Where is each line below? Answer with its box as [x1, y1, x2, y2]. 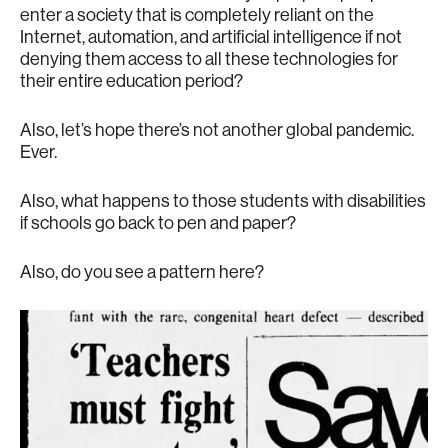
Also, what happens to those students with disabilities [20, 191, 426, 210]
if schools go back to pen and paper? [20, 213, 296, 232]
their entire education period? [20, 71, 243, 90]
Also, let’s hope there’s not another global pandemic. [20, 120, 414, 139]
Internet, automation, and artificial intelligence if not [20, 27, 402, 46]
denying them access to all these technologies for [20, 49, 398, 68]
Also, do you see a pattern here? [20, 262, 264, 281]
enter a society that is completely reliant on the [20, 5, 374, 24]
